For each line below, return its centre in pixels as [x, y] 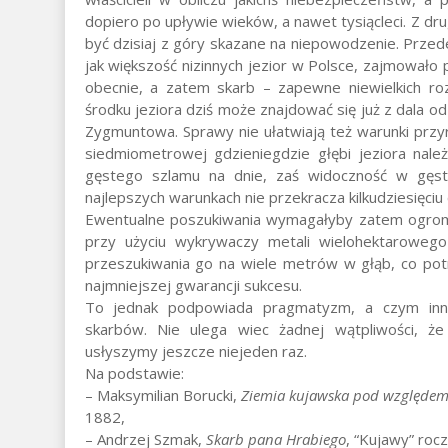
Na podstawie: [134, 372]
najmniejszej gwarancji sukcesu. [193, 284]
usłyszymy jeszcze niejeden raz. [195, 350]
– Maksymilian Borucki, [162, 394]
